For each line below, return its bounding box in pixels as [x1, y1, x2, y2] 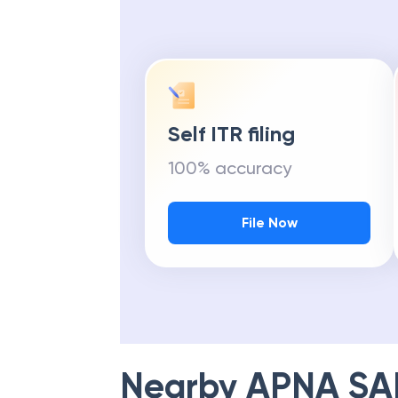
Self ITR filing [168, 121, 295, 147]
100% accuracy [168, 157, 291, 179]
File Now [241, 214, 298, 231]
